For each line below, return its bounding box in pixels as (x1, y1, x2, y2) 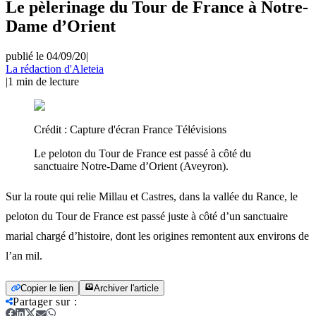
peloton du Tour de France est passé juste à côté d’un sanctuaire (6, 209, 288, 222)
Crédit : (34, 123, 70, 135)
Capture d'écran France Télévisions (70, 123, 226, 135)
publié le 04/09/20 (6, 49, 86, 62)
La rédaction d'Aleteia (6, 62, 104, 75)
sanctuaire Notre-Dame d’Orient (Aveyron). (34, 159, 229, 172)
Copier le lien (20, 282, 73, 293)
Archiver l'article (94, 282, 159, 293)
